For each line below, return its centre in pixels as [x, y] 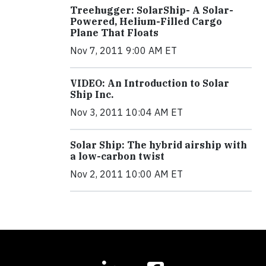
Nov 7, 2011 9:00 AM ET [123, 51]
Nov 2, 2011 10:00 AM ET [126, 174]
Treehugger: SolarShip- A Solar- [152, 10]
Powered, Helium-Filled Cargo [146, 22]
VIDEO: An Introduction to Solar [150, 83]
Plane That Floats [114, 33]
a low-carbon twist [117, 156]
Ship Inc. [92, 95]
